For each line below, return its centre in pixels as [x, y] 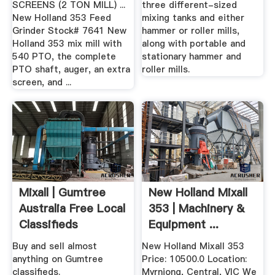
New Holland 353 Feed [61, 18]
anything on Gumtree [57, 259]
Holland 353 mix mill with [67, 44]
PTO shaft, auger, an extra [71, 70]
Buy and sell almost [54, 246]
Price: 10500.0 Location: [195, 259]
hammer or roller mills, [191, 31]
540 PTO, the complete [64, 57]
